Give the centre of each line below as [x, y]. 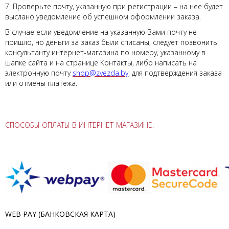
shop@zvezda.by [100, 73]
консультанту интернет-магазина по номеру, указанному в [105, 52]
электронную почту [39, 73]
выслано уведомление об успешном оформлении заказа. [103, 17]
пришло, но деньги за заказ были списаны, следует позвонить [111, 42]
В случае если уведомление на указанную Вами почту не [101, 32]
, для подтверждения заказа [175, 73]
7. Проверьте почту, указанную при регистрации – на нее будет [114, 6]
